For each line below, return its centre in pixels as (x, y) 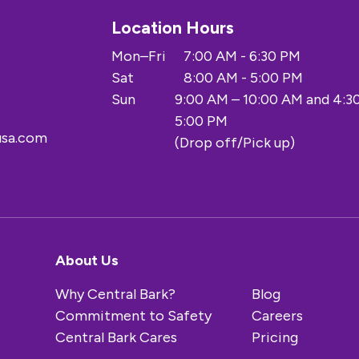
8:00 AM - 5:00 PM (243, 78)
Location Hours (173, 27)
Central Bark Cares (116, 337)
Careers (277, 316)
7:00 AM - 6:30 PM (242, 56)
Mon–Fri (139, 56)
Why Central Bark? (115, 294)
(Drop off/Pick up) (235, 143)
